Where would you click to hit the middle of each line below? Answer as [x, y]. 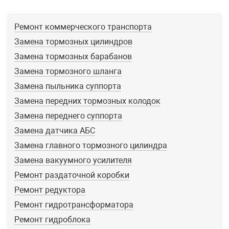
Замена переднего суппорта [68, 116]
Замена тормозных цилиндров [73, 42]
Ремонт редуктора [50, 190]
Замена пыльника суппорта [68, 86]
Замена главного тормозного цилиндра [91, 146]
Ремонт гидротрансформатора [74, 205]
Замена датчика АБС [55, 131]
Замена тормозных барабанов [73, 57]
